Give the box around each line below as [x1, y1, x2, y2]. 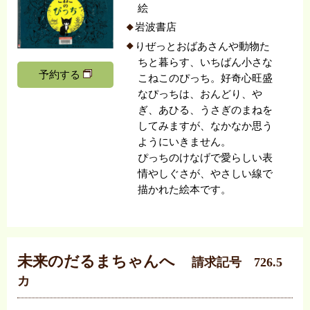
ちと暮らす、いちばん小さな [138, 56, 273, 68]
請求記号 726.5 [191, 255, 282, 270]
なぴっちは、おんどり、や [138, 88, 263, 100]
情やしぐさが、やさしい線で [138, 167, 273, 179]
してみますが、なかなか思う [138, 120, 273, 131]
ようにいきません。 [138, 136, 232, 147]
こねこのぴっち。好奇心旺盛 [138, 72, 273, 84]
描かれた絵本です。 [138, 183, 232, 195]
